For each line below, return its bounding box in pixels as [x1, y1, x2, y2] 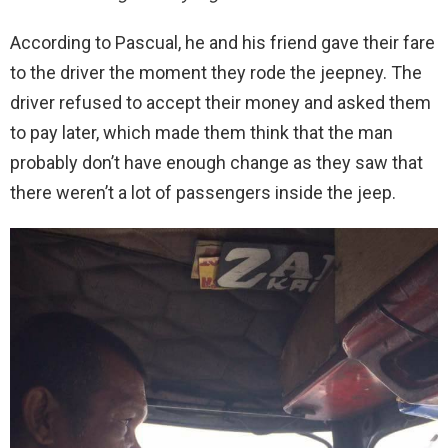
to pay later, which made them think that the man [10, 121, 393, 143]
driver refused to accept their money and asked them [10, 91, 431, 113]
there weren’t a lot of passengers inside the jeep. [10, 181, 396, 203]
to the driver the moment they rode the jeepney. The [10, 61, 422, 83]
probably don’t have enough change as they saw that [10, 151, 423, 173]
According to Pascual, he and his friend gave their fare [10, 31, 435, 53]
